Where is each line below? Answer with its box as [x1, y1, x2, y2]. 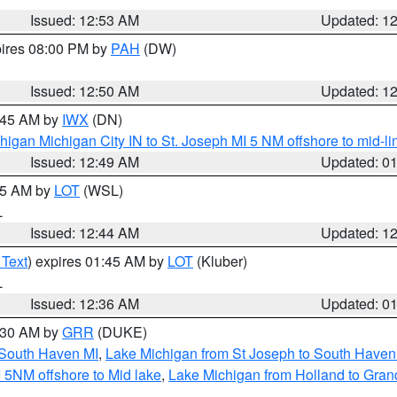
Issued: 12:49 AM [30, 152, 140, 172]
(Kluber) [193, 251, 247, 271]
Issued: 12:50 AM [30, 81, 140, 101]
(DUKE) [94, 322, 147, 342]
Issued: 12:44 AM [30, 222, 140, 243]
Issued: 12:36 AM [30, 293, 140, 314]
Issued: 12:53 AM [30, 10, 140, 30]
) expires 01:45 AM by [27, 251, 167, 271]
